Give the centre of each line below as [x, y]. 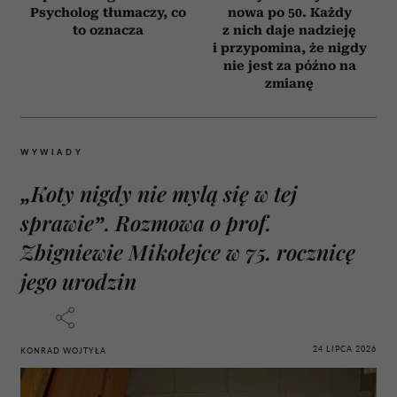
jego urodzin [78, 280]
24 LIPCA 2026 [345, 349]
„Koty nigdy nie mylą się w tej [159, 193]
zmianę [289, 83]
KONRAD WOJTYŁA [63, 350]
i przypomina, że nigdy [289, 47]
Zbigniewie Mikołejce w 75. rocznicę [188, 251]
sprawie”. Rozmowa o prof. [146, 222]
